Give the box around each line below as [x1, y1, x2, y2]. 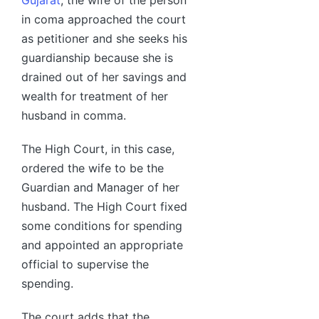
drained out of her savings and [21, 69, 187, 84]
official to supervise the [21, 256, 149, 271]
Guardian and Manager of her [21, 179, 179, 194]
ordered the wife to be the [21, 160, 164, 175]
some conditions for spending [21, 218, 182, 233]
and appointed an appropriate [21, 237, 183, 252]
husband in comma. [21, 108, 126, 122]
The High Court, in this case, [21, 141, 174, 156]
